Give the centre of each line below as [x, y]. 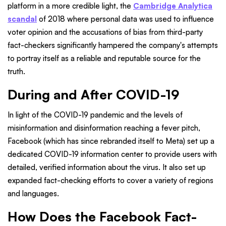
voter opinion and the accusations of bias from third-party [105, 32]
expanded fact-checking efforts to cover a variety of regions [110, 181]
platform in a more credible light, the [70, 6]
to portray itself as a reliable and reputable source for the [104, 59]
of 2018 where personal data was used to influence [125, 19]
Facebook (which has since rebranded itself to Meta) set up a [111, 141]
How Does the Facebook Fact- [102, 217]
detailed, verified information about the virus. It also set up [107, 167]
